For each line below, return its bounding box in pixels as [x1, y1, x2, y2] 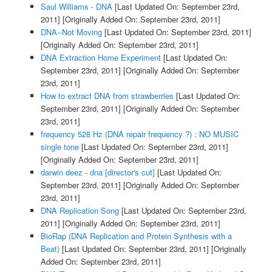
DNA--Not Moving [40, 26, 102, 38]
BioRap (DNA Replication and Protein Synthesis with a [40, 230, 232, 242]
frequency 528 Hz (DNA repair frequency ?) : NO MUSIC [40, 128, 239, 140]
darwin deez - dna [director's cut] [40, 166, 155, 178]
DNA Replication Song [40, 205, 119, 217]
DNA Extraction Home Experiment [40, 52, 161, 64]
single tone [40, 141, 79, 153]
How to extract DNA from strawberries [40, 90, 174, 102]
